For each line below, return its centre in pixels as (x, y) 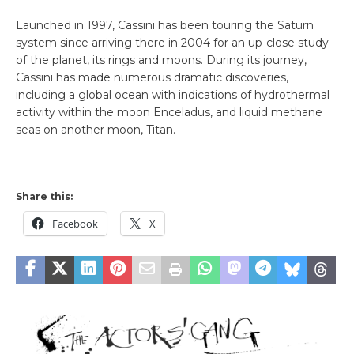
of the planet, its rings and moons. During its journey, (161, 60)
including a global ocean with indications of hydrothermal (173, 95)
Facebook (75, 224)
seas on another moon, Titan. (96, 130)
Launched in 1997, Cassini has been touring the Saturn (165, 26)
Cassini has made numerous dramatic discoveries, (152, 78)
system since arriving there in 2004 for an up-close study (172, 43)
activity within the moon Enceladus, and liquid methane (169, 113)
